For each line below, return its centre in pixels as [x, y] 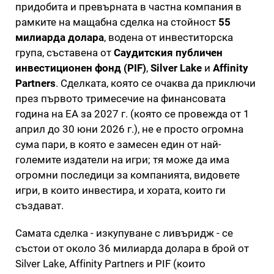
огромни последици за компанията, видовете [128, 175]
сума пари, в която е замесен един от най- [118, 144]
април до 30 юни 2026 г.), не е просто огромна [129, 129]
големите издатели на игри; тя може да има [122, 159]
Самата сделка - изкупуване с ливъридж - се [124, 233]
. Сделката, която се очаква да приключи [156, 83]
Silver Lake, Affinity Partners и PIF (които [110, 263]
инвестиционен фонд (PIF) [81, 68]
